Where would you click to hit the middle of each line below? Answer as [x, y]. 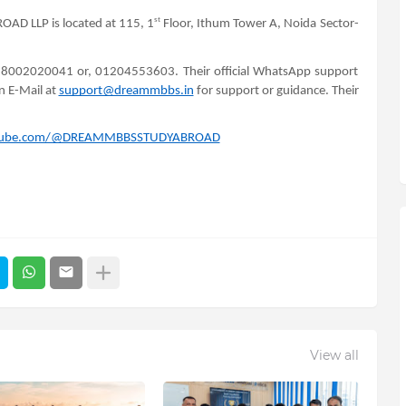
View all [334, 356]
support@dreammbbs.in [126, 91]
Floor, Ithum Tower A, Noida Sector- [260, 24]
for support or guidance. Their [276, 91]
